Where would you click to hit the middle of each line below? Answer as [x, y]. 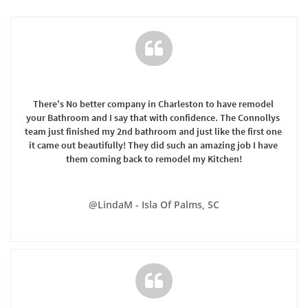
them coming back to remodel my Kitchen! [154, 158]
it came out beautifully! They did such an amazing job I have [153, 145]
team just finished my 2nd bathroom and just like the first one [153, 131]
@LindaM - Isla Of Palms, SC [154, 205]
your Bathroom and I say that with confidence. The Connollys [153, 117]
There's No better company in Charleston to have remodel [153, 103]
